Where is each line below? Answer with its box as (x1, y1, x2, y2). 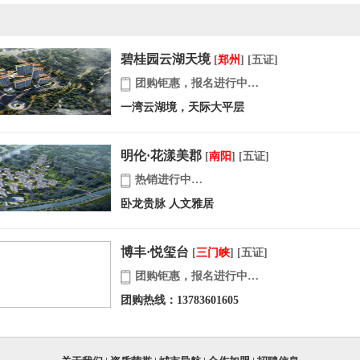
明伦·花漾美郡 (120, 149, 202, 162)
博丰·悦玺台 (120, 245, 189, 259)
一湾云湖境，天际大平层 (120, 101, 244, 113)
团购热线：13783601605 (120, 294, 239, 306)
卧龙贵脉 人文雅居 (120, 198, 214, 210)
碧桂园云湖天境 (120, 52, 211, 66)
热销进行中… (135, 174, 203, 186)
